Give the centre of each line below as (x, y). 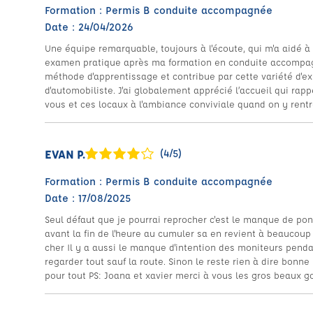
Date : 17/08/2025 (88, 198)
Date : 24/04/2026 (89, 27)
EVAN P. (65, 154)
